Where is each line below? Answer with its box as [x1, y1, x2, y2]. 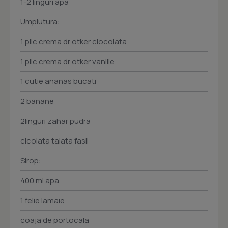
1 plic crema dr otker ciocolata [20, 36, 127, 47]
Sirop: [20, 155, 41, 166]
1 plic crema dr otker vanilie [20, 56, 115, 67]
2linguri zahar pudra [20, 116, 91, 126]
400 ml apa [20, 175, 59, 186]
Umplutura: [20, 16, 60, 27]
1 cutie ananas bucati [20, 76, 96, 87]
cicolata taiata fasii [20, 135, 89, 146]
